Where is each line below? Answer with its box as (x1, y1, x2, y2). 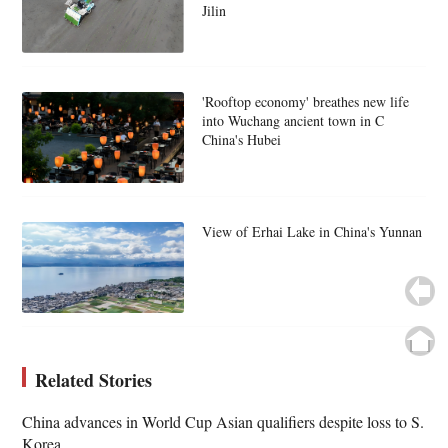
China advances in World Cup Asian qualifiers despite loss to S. (22, 410, 425, 432)
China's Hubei (201, 130, 281, 150)
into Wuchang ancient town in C (201, 111, 384, 131)
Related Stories (35, 366, 153, 393)
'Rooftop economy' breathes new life (201, 92, 409, 112)
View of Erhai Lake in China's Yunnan (201, 221, 422, 241)
